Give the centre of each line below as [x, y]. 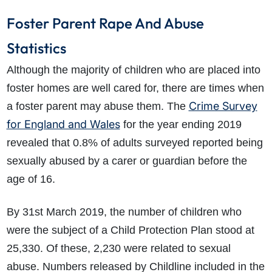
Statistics [36, 48]
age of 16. [31, 179]
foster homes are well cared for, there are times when [135, 88]
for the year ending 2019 [181, 125]
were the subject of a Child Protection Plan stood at [130, 230]
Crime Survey [223, 106]
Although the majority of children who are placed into [133, 70]
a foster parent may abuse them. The [97, 107]
